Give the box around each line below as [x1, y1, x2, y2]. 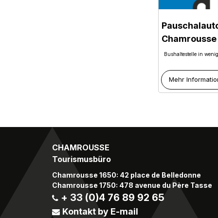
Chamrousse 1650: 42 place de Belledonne [52, 170, 201, 179]
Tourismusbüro [52, 154, 111, 164]
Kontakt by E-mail [62, 206, 138, 217]
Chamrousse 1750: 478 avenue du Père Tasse [52, 181, 212, 189]
